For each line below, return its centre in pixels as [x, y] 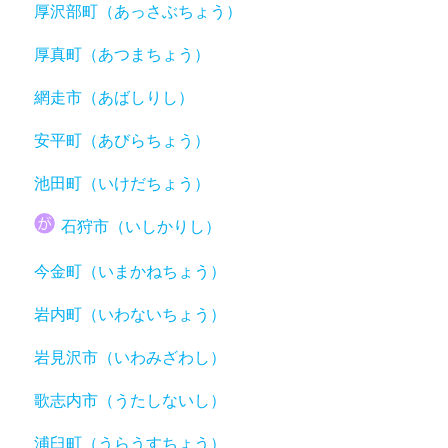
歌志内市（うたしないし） [130, 399]
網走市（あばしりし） [114, 97]
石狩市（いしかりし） [141, 226]
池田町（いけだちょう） [122, 183]
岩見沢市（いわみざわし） [130, 356]
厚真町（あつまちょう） [122, 54]
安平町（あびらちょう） [122, 140]
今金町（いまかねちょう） [130, 270]
